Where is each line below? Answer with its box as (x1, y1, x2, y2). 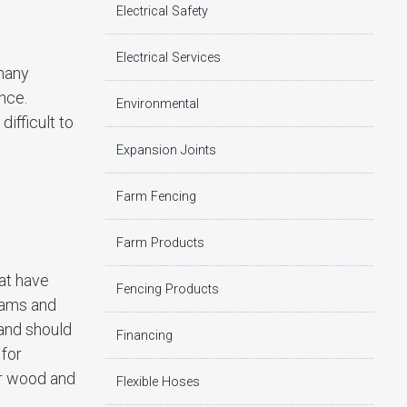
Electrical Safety (116, 3, 208, 19)
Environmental (116, 95, 199, 112)
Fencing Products (116, 281, 219, 297)
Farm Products (116, 234, 204, 251)
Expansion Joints (116, 142, 216, 158)
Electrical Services (116, 49, 221, 65)
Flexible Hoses (116, 373, 200, 390)
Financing (116, 327, 173, 343)
